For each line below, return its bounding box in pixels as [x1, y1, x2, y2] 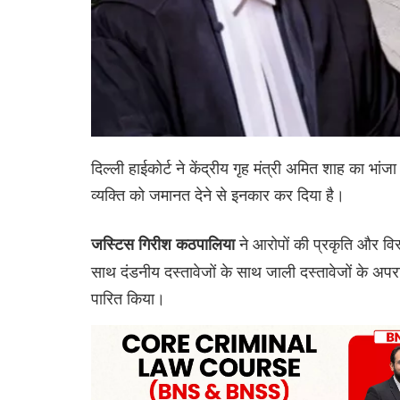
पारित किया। [91, 287, 165, 309]
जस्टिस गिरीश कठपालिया [91, 235, 239, 254]
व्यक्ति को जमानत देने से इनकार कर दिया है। [91, 183, 345, 205]
